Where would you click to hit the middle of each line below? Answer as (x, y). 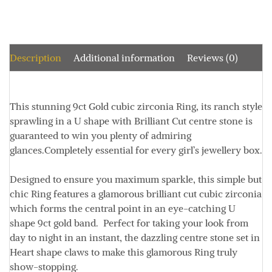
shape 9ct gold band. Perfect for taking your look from (129, 223)
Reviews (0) (212, 58)
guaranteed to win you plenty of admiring (100, 135)
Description (36, 58)
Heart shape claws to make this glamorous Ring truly (124, 252)
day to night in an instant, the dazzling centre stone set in (135, 237)
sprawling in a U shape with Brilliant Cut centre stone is (131, 121)
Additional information (124, 58)
